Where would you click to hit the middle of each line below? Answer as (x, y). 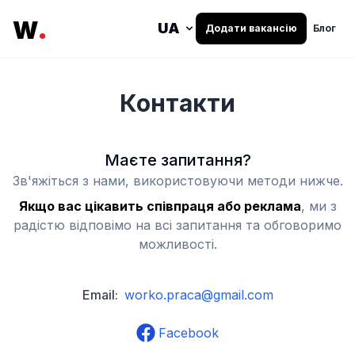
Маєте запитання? (177, 160)
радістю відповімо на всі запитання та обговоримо (177, 225)
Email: (100, 295)
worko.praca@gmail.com (198, 295)
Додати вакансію (251, 28)
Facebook (189, 333)
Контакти (177, 103)
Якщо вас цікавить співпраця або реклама (160, 206)
